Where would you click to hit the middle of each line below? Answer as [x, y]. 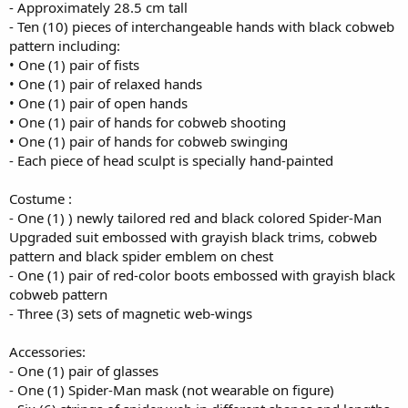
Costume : [41, 198]
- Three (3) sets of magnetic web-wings [131, 313]
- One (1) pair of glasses [84, 370]
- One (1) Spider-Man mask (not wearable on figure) [172, 389]
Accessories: [47, 351]
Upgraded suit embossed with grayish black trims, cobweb [193, 236]
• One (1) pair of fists [74, 64]
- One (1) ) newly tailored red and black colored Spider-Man [195, 217]
